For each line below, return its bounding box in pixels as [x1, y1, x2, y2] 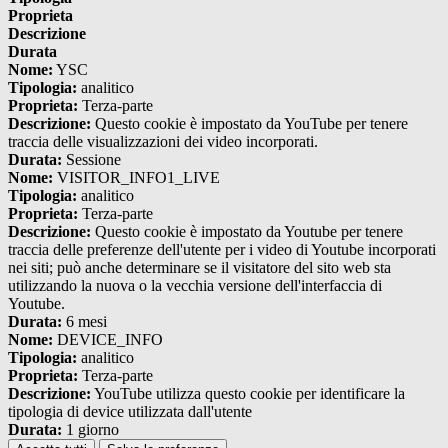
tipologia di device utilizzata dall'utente [8, 403, 252, 421]
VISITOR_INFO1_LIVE [53, 169, 220, 187]
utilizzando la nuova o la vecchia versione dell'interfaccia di [8, 277, 382, 295]
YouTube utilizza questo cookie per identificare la [91, 385, 405, 403]
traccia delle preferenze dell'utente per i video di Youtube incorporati [8, 241, 436, 259]
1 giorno [62, 421, 119, 439]
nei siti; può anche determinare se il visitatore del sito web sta [8, 259, 391, 277]
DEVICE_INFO [53, 331, 163, 349]
